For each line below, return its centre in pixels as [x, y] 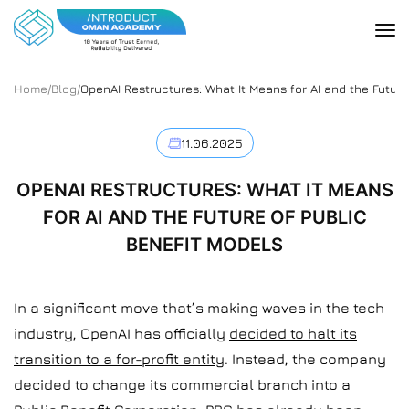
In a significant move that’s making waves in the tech [199, 308]
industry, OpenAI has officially [121, 333]
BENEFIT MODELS [204, 245]
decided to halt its [293, 333]
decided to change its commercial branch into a [182, 384]
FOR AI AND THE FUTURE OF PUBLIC [204, 217]
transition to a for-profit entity [119, 359]
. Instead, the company [305, 359]
